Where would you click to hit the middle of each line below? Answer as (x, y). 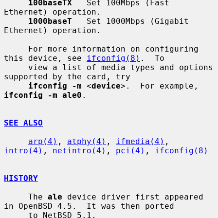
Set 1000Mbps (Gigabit (130, 21)
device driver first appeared (133, 197)
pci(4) (130, 150)
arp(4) (43, 141)
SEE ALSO (23, 123)
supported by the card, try (67, 76)
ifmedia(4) (140, 141)
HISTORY (21, 178)
